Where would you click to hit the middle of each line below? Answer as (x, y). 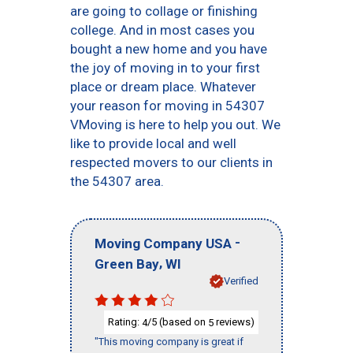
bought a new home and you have (169, 49)
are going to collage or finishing (164, 11)
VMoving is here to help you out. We (175, 124)
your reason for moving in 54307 (167, 106)
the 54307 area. (117, 181)
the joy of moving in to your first (165, 68)
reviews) (234, 321)
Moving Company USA (163, 243)
